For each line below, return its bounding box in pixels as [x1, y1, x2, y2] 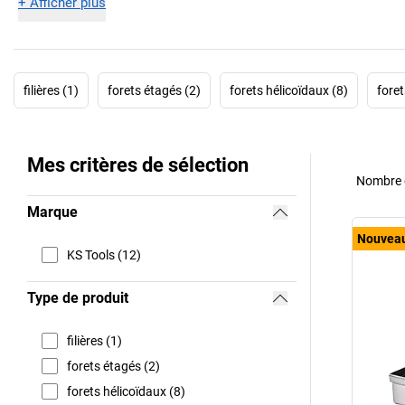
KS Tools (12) [67, 247, 141, 262]
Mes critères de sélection [27, 154, 249, 177]
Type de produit [27, 289, 128, 307]
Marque [27, 203, 78, 221]
